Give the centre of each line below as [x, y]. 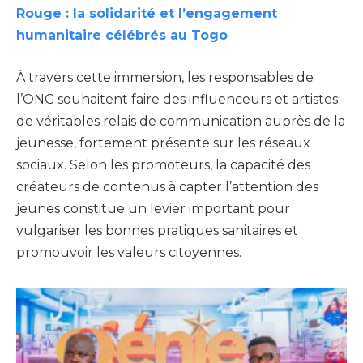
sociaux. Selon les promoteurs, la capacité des [163, 164]
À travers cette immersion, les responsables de [165, 77]
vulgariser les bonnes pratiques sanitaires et [157, 230]
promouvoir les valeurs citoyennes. [129, 252]
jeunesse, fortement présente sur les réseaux [163, 143]
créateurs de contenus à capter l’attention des [167, 186]
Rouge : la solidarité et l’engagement [147, 14]
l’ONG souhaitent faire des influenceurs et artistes [177, 99]
